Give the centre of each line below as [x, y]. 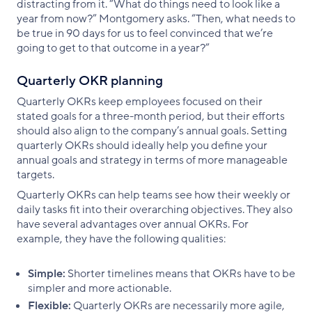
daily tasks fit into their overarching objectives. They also [155, 209]
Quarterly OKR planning [90, 80]
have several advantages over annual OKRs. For [133, 224]
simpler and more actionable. [100, 288]
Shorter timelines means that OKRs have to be [180, 273]
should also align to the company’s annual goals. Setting [152, 131]
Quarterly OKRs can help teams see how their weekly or [154, 195]
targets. [37, 174]
